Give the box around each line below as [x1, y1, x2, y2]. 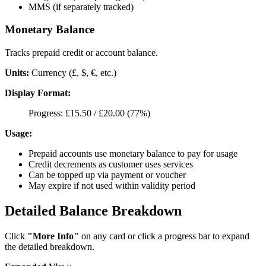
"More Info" [27, 230, 79, 241]
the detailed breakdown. [5, 241, 94, 252]
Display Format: [5, 87, 71, 98]
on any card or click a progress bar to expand [79, 230, 249, 241]
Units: [5, 67, 29, 78]
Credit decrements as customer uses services [28, 159, 193, 169]
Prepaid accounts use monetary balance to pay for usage [28, 148, 237, 159]
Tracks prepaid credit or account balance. [5, 47, 158, 58]
